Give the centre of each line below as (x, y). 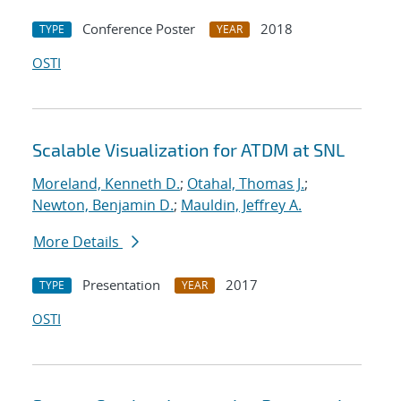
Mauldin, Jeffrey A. (241, 205)
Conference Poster (139, 29)
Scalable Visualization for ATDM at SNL (188, 150)
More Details (78, 242)
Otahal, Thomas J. (246, 184)
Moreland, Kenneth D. (106, 184)
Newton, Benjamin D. (103, 205)
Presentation (121, 285)
